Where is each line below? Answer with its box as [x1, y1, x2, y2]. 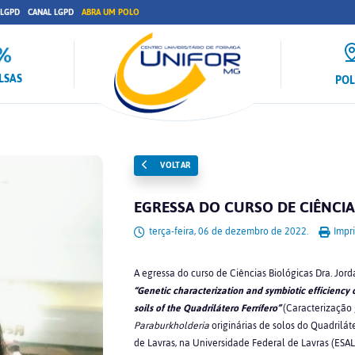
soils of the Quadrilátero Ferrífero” [133, 299, 281, 318]
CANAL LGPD [28, 4, 74, 21]
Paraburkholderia [133, 316, 209, 335]
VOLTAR [157, 157, 191, 174]
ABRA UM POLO [82, 4, 139, 21]
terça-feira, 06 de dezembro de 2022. [146, 222, 311, 241]
